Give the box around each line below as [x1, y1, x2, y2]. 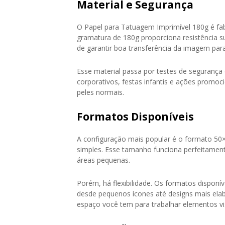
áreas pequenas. [77, 155, 130, 165]
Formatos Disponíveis [77, 109, 194, 124]
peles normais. [77, 87, 124, 97]
